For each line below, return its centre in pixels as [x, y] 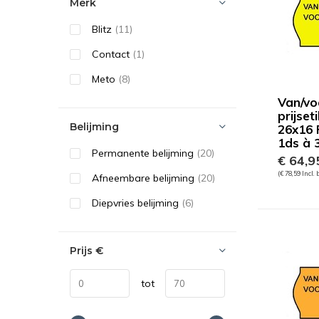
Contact [112, 54]
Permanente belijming [144, 153]
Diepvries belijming [137, 203]
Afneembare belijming [145, 178]
